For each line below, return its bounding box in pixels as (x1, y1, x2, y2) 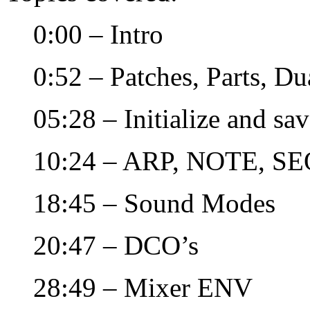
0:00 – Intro (33, 19, 163, 49)
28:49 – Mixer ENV (33, 272, 253, 302)
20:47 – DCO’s (33, 230, 199, 260)
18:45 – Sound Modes (33, 188, 275, 218)
